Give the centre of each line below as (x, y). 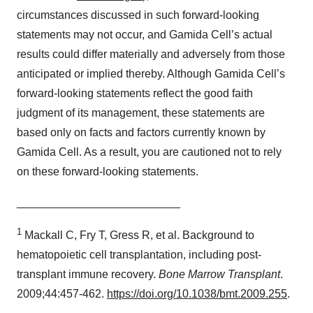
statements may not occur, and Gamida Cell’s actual (145, 34)
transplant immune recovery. (88, 275)
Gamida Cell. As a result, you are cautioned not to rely (149, 152)
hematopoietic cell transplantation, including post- (139, 255)
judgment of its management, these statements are (141, 112)
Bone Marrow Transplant (219, 275)
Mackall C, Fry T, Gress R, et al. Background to (138, 235)
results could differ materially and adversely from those (151, 54)
